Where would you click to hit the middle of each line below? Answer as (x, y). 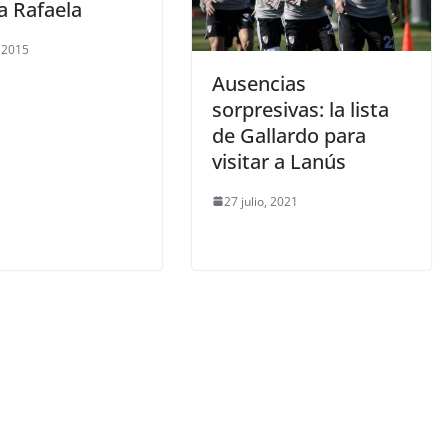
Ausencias (259, 83)
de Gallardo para (289, 135)
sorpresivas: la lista (300, 109)
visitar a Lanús (279, 161)
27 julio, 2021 (261, 201)
